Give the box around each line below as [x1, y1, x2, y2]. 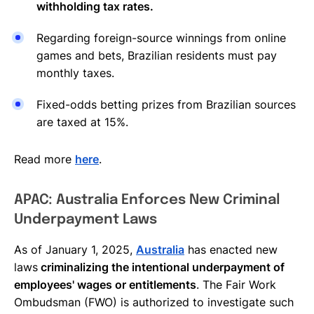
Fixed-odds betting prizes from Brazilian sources [36, 97, 296, 111]
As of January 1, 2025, [14, 242, 136, 257]
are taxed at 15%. [36, 114, 128, 129]
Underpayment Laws [14, 212, 157, 227]
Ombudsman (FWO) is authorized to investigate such [14, 294, 294, 309]
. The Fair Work [196, 277, 276, 292]
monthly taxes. [36, 65, 114, 80]
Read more [14, 151, 75, 166]
